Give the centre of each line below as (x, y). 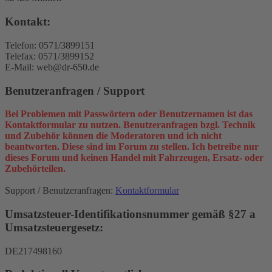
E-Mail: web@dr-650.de (52, 67)
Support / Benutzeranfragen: (60, 191)
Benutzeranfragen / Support (75, 90)
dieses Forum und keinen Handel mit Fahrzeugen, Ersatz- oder (134, 158)
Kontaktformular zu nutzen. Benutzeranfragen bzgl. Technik (130, 125)
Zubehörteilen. (35, 169)
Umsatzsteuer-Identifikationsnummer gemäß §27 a (130, 214)
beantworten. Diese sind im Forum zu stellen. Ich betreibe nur (132, 147)
